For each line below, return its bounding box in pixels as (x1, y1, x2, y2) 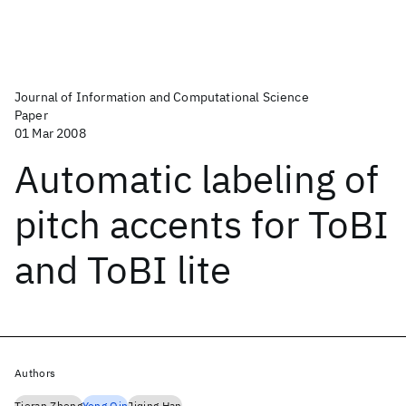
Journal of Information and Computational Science (14, 89, 309, 105)
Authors (14, 366, 56, 380)
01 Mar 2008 (14, 125, 86, 141)
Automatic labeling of (14, 154, 379, 204)
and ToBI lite (14, 245, 231, 295)
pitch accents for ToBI (14, 199, 389, 249)
